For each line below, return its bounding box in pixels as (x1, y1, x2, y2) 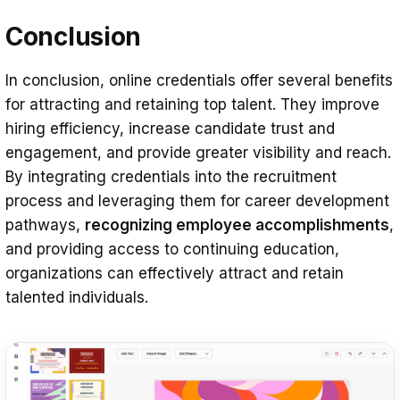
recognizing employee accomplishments (85, 215, 389, 234)
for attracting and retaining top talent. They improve (5, 95, 379, 113)
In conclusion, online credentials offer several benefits (5, 71, 393, 89)
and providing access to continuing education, (5, 239, 339, 258)
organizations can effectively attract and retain (5, 263, 344, 282)
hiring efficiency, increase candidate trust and (5, 119, 335, 137)
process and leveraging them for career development (5, 191, 389, 210)
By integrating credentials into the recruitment (5, 167, 337, 186)
